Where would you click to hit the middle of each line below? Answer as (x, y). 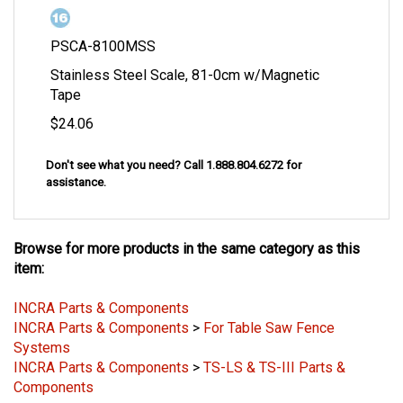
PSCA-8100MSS (103, 47)
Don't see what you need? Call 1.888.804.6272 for (174, 166)
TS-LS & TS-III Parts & (274, 367)
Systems (42, 347)
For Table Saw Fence (269, 327)
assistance (75, 183)
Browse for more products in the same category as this (187, 248)
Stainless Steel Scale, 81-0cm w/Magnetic (185, 76)
